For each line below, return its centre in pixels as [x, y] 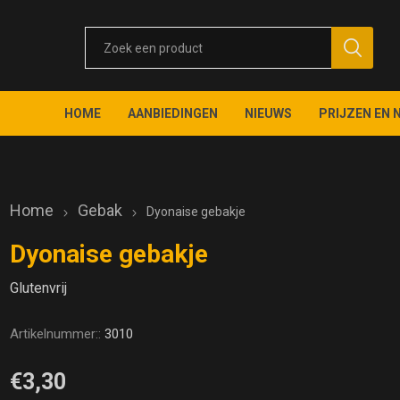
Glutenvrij [39, 288]
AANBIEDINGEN [173, 113]
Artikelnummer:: [56, 334]
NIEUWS [269, 113]
